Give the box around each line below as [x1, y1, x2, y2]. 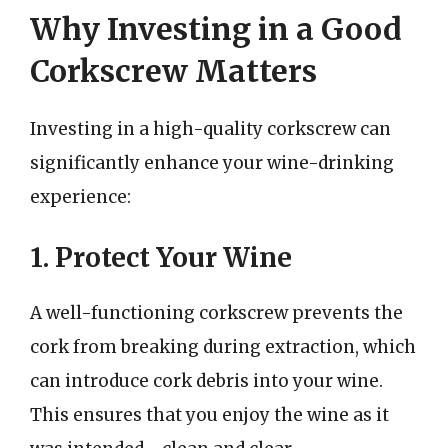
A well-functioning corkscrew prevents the [30, 301, 403, 324]
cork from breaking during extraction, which [30, 335, 416, 358]
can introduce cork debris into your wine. [30, 369, 383, 392]
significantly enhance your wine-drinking [30, 152, 394, 174]
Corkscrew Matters [30, 52, 317, 90]
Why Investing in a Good [30, 10, 402, 48]
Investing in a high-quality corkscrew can [30, 118, 391, 140]
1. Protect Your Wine [30, 240, 292, 274]
